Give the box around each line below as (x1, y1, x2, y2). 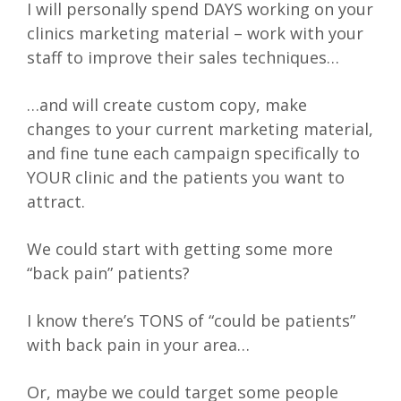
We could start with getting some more (27, 238, 333, 260)
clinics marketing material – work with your (27, 22, 363, 45)
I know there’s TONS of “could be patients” (27, 310, 355, 332)
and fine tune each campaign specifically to (27, 142, 360, 165)
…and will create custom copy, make (27, 94, 307, 116)
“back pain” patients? (27, 262, 190, 285)
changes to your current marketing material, (27, 118, 373, 141)
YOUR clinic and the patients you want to (27, 166, 345, 189)
